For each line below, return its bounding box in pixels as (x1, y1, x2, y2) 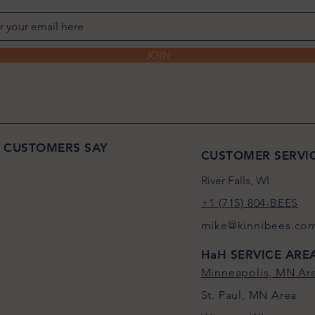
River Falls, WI (200, 174, 269, 187)
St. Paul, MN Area (200, 288, 297, 302)
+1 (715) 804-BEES (200, 196, 299, 210)
